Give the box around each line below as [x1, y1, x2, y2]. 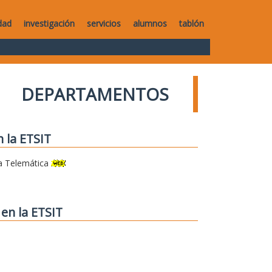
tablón [179, 18, 204, 29]
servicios [87, 18, 121, 29]
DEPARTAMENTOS [21, 82, 169, 106]
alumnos [133, 18, 167, 29]
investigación [24, 18, 75, 29]
